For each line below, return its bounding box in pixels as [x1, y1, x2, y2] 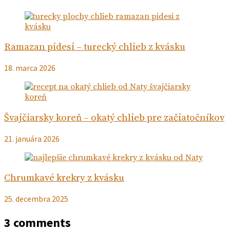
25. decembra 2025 [4, 193, 68, 204]
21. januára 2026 [4, 133, 60, 144]
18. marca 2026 [4, 63, 55, 73]
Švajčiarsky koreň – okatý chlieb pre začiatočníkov [4, 111, 224, 124]
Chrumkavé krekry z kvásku [4, 172, 124, 184]
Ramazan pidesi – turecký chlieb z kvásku [4, 41, 185, 53]
